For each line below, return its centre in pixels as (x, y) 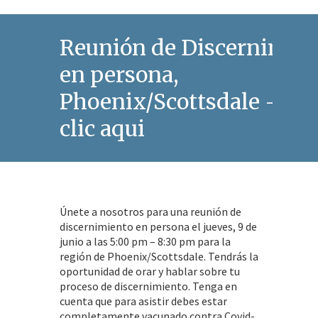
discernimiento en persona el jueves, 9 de (158, 226)
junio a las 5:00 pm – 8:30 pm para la (145, 241)
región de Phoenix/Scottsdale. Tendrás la (159, 256)
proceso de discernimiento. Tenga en (148, 286)
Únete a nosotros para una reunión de (150, 211)
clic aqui (102, 128)
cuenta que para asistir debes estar (143, 301)
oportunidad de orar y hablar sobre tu (150, 271)
